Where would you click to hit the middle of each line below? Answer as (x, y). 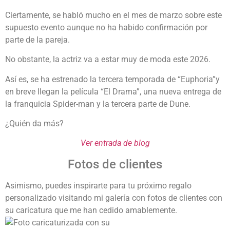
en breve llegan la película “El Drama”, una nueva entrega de (113, 91)
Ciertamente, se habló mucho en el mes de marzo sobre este (113, 15)
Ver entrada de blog (115, 143)
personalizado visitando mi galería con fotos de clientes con (114, 198)
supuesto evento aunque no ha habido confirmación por (106, 27)
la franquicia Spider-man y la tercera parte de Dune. (98, 104)
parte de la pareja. (37, 40)
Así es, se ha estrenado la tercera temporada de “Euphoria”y (112, 79)
